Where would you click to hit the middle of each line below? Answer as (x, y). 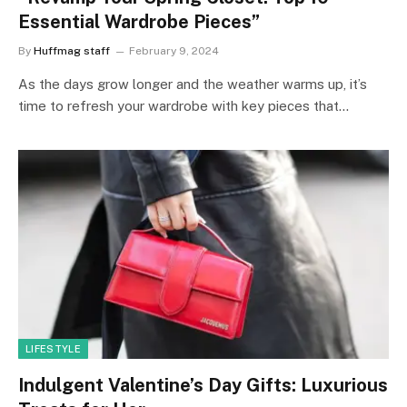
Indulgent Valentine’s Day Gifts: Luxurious (203, 385)
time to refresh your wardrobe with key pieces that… (184, 106)
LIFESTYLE (53, 348)
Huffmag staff (72, 51)
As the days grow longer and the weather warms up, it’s (193, 84)
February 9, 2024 (174, 51)
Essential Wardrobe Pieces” (139, 22)
